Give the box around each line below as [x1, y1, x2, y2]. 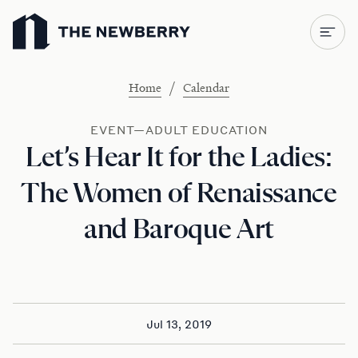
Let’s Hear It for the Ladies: [26, 144, 332, 173]
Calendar [182, 78, 229, 95]
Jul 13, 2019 [146, 316, 212, 331]
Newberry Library [13, 4, 108, 22]
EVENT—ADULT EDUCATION [90, 122, 268, 137]
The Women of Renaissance [21, 180, 337, 209]
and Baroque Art [84, 216, 274, 245]
